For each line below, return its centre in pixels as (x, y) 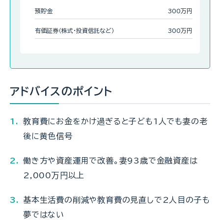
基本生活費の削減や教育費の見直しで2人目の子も (117, 200)
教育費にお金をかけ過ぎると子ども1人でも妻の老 (115, 121)
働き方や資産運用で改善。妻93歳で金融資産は (110, 160)
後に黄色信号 (48, 136)
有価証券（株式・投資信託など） (75, 30)
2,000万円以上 (54, 175)
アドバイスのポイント (61, 91)
